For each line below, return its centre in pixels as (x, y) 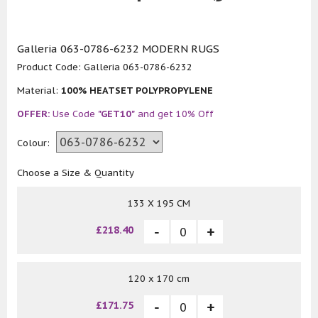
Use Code (74, 114)
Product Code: (50, 67)
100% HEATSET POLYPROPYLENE (137, 91)
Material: (39, 91)
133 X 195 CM (159, 204)
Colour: (35, 143)
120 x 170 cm (159, 279)
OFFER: (33, 114)
